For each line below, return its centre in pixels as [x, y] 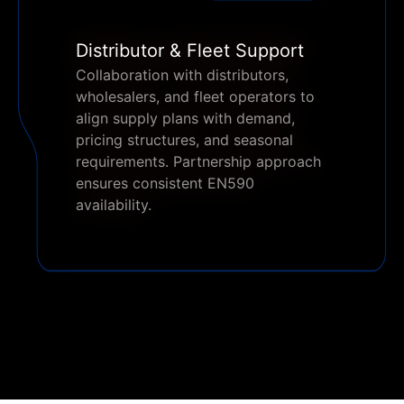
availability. [114, 205]
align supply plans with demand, [185, 118]
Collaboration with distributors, [182, 75]
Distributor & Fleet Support [190, 50]
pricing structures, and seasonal [184, 140]
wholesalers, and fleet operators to [195, 96]
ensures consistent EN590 [165, 183]
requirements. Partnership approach [198, 161]
